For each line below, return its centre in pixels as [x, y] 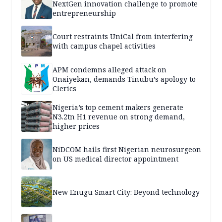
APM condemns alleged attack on [110, 69]
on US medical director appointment [115, 159]
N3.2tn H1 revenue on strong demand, [119, 116]
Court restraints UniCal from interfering [123, 37]
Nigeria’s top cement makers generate [118, 107]
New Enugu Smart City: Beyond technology [126, 192]
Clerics [64, 88]
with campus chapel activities [104, 46]
